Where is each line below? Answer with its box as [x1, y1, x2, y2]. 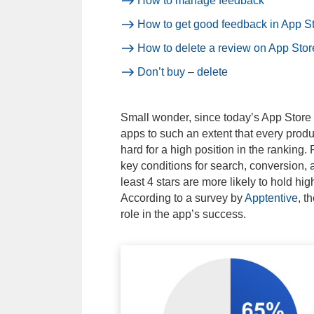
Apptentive [245, 192, 298, 205]
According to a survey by [121, 192, 243, 205]
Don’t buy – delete [137, 66, 228, 78]
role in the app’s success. [121, 208, 246, 221]
